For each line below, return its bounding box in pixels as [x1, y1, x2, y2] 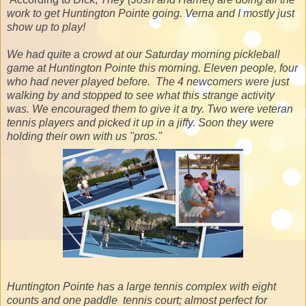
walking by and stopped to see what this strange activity [7, 89, 275, 101]
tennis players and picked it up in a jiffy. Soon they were [7, 116, 274, 128]
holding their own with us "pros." [7, 130, 162, 142]
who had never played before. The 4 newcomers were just [7, 75, 289, 87]
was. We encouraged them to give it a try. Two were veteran [7, 102, 293, 115]
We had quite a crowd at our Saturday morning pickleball [7, 48, 280, 60]
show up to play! [7, 20, 85, 33]
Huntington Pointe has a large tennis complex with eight [7, 280, 276, 292]
